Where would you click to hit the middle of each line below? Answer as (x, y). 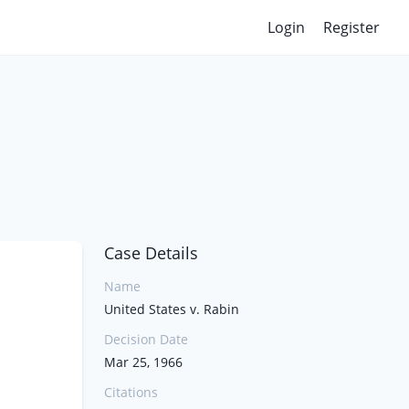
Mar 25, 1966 (143, 362)
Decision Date (146, 339)
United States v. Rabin (172, 309)
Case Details (151, 253)
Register (351, 27)
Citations (131, 392)
